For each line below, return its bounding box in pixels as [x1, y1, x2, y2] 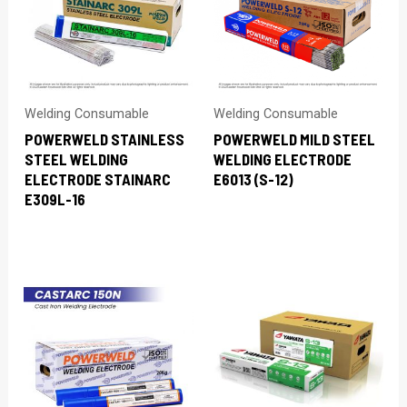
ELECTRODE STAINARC [25, 170, 172, 189]
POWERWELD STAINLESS [25, 130, 185, 149]
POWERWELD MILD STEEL [213, 130, 375, 149]
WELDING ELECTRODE [213, 150, 352, 169]
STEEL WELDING [25, 150, 129, 169]
